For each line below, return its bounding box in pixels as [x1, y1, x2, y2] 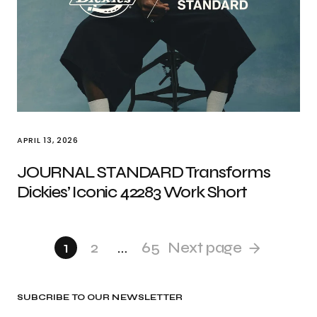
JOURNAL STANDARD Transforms [17, 162, 270, 183]
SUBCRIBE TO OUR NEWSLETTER [17, 292, 183, 302]
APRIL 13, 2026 [17, 134, 79, 146]
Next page [168, 238, 242, 257]
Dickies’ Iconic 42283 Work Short [17, 182, 247, 202]
